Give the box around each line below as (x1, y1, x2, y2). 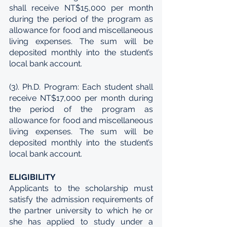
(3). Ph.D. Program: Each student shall (9, 82, 153, 92)
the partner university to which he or (9, 206, 153, 215)
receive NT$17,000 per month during (9, 93, 153, 103)
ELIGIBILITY (9, 172, 56, 182)
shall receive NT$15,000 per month (9, 3, 153, 13)
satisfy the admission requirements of (9, 195, 153, 204)
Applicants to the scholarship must (9, 183, 153, 193)
